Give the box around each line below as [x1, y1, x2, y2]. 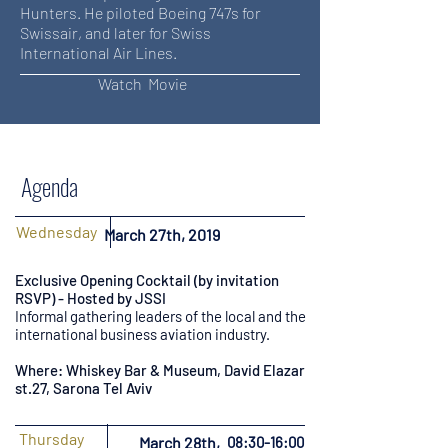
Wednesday [16, 222, 97, 241]
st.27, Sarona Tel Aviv [15, 379, 152, 397]
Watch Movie [98, 74, 187, 93]
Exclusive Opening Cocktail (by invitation [15, 271, 279, 289]
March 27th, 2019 [104, 225, 220, 244]
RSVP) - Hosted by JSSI [15, 289, 166, 307]
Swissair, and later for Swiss [20, 23, 211, 42]
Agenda [16, 168, 78, 204]
